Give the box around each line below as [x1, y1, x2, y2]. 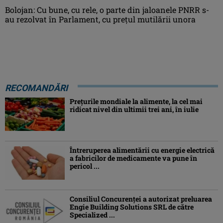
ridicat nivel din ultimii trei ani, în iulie [70, 104, 199, 114]
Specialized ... [70, 210, 115, 220]
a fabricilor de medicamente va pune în [70, 153, 197, 163]
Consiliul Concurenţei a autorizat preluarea [70, 194, 212, 204]
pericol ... [70, 161, 100, 171]
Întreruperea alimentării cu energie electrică [70, 145, 215, 155]
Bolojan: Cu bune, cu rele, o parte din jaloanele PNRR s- [5, 4, 209, 15]
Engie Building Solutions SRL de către [70, 202, 194, 212]
